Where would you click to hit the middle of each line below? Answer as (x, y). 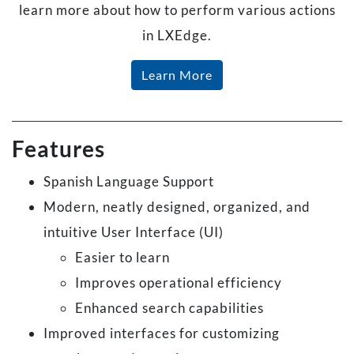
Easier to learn (122, 257)
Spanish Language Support (129, 181)
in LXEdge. (177, 35)
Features (58, 148)
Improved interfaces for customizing (162, 333)
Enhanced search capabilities (169, 307)
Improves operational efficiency (179, 282)
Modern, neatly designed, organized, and (177, 206)
